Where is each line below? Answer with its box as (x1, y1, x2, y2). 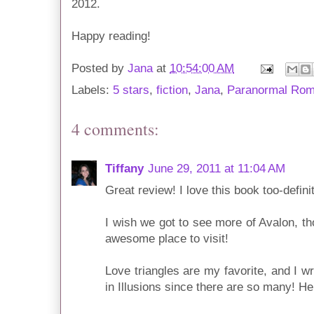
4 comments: (71, 117, 159, 140)
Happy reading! (71, 29, 151, 43)
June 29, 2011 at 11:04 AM (148, 161, 285, 175)
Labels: (71, 83, 113, 97)
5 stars (113, 83, 149, 97)
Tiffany (105, 161, 144, 175)
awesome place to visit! (105, 231, 228, 245)
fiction (156, 83, 188, 97)
